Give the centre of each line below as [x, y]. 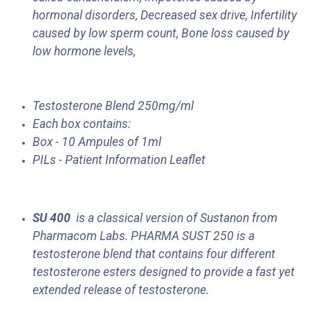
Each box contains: [82, 124]
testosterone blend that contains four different [154, 254]
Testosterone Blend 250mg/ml [113, 106]
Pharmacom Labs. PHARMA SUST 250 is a [144, 236]
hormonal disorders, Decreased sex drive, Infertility [165, 16]
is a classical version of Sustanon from [175, 218]
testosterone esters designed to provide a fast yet [164, 272]
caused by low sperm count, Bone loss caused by [161, 34]
